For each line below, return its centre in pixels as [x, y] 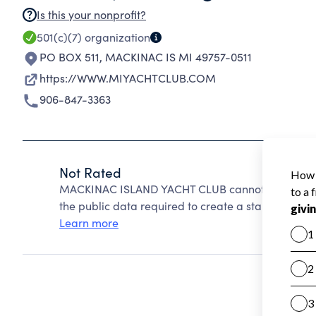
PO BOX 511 [69, 57]
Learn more [89, 223]
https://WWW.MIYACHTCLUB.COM [128, 78]
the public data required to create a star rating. [181, 206]
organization [116, 37]
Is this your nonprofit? [91, 14]
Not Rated [90, 172]
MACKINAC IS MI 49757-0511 [178, 57]
